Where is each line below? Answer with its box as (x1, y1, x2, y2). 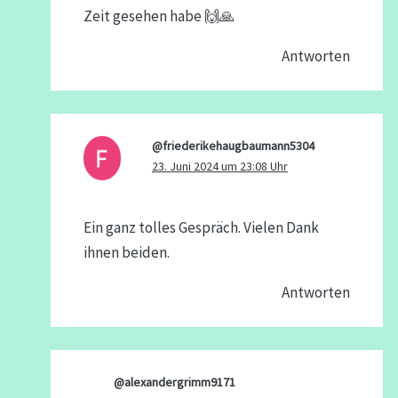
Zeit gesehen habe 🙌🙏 (83, 5, 235, 26)
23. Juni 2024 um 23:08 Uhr (151, 158, 288, 175)
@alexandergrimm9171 (114, 374, 236, 391)
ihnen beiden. (83, 242, 170, 262)
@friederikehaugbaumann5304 (151, 138, 314, 155)
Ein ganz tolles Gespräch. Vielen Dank (83, 217, 319, 237)
